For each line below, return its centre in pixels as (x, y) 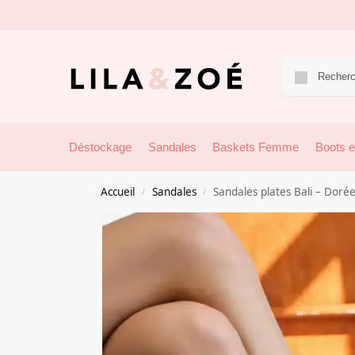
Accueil (118, 192)
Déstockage (100, 147)
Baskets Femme (256, 147)
